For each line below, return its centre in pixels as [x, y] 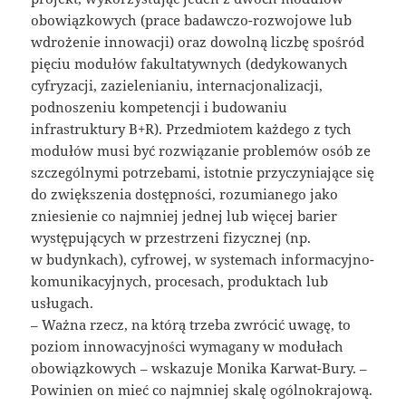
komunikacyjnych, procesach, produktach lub [180, 281]
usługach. [63, 303]
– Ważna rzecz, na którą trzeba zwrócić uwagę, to [191, 325]
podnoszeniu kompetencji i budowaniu [159, 107]
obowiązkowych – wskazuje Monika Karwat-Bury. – [199, 368]
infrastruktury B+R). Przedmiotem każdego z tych [192, 129]
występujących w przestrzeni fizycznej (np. [171, 238]
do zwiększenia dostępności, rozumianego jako [185, 194]
